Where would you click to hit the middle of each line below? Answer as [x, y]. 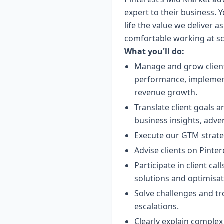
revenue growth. [166, 92]
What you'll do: [154, 51]
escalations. [157, 206]
